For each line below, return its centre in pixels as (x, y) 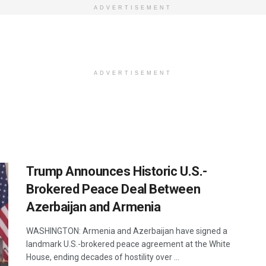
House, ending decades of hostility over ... (103, 257)
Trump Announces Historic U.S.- (117, 171)
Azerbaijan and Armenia (94, 207)
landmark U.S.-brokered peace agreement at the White (128, 244)
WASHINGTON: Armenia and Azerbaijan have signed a (127, 231)
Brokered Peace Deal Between (113, 189)
